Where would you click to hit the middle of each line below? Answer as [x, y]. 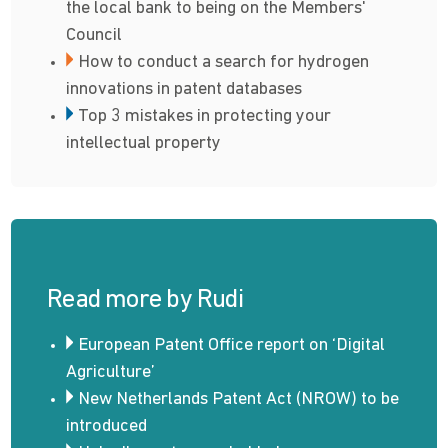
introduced [107, 426]
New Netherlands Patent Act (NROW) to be [239, 399]
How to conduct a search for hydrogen [224, 62]
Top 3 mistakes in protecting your [205, 116]
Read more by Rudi [145, 300]
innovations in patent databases [184, 89]
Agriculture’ [111, 372]
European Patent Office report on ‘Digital [232, 345]
